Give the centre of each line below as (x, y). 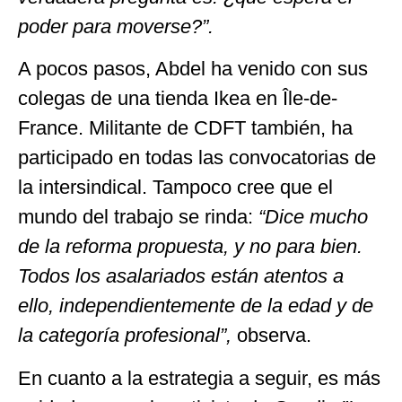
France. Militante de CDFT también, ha (185, 128)
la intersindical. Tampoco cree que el (175, 188)
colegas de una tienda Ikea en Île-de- (178, 99)
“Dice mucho (313, 217)
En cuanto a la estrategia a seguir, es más (199, 378)
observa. (274, 336)
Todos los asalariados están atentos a (181, 276)
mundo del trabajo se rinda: (138, 217)
